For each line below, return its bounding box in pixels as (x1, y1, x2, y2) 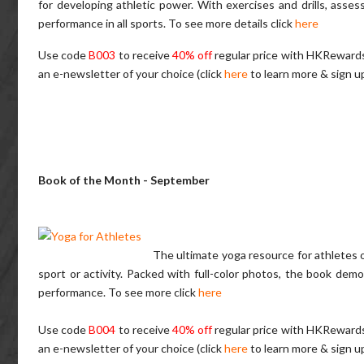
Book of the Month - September (38, 173, 210, 188)
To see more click (108, 285, 198, 300)
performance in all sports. (38, 16, 168, 31)
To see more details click (168, 16, 295, 31)
